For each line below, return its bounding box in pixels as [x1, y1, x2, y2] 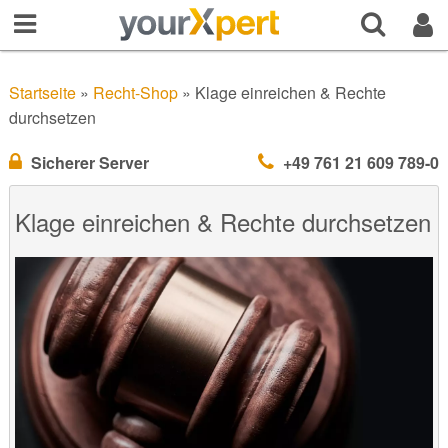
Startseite [8, 81, 76, 104]
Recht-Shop [92, 81, 178, 104]
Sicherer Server [30, 151, 149, 174]
